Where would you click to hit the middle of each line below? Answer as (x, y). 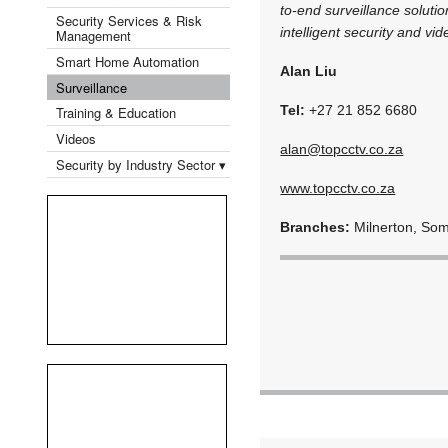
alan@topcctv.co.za (342, 148)
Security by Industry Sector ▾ (141, 164)
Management (93, 35)
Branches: (315, 226)
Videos (76, 138)
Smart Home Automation (129, 61)
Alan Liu (309, 70)
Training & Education (116, 112)
